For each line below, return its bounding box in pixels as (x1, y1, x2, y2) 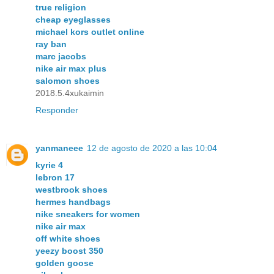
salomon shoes (35, 75, 100, 86)
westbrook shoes (35, 184, 108, 194)
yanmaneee (35, 143, 83, 153)
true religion (35, 2, 86, 12)
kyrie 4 (35, 160, 63, 170)
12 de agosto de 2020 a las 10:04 (87, 143, 217, 153)
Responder (35, 105, 78, 115)
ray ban (35, 39, 67, 49)
